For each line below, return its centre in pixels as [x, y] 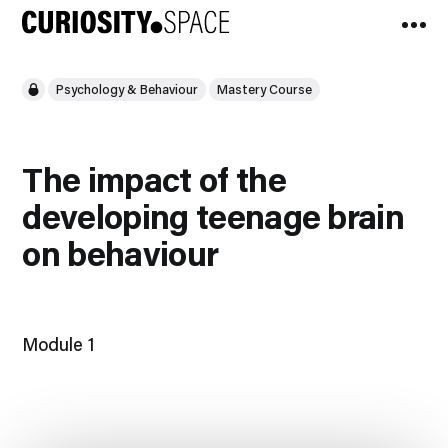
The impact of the [154, 178]
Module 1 [59, 344]
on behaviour [120, 252]
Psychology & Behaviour [127, 88]
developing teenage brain [213, 215]
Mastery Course [265, 88]
